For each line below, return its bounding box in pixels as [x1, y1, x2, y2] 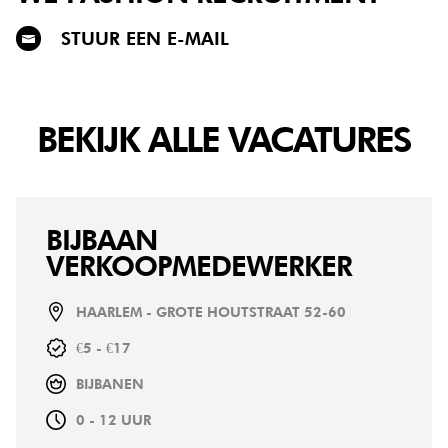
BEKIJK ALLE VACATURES [36, 118, 411, 161]
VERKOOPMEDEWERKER [46, 249, 352, 284]
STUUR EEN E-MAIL [61, 27, 229, 49]
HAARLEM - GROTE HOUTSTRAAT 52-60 [76, 304, 346, 321]
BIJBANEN [76, 376, 144, 393]
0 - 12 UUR [76, 412, 151, 429]
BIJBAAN [46, 223, 157, 258]
